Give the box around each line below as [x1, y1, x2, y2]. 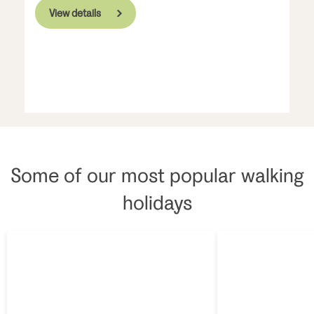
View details [49, 6, 101, 20]
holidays [122, 189, 192, 217]
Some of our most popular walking [10, 162, 304, 189]
